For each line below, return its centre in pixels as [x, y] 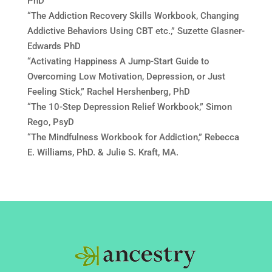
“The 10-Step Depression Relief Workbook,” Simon [129, 107]
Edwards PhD [54, 46]
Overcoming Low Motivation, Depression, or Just [126, 76]
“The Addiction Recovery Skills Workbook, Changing [133, 16]
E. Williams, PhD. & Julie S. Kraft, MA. [103, 152]
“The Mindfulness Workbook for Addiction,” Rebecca [133, 137]
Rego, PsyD [50, 122]
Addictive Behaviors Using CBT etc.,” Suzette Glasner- [136, 31]
